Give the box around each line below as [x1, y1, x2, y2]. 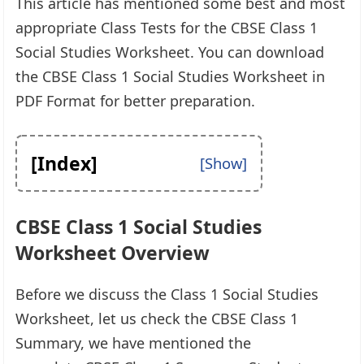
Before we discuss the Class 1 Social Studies [15, 284, 319, 304]
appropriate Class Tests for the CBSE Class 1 [15, 17, 318, 37]
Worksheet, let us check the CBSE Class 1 [15, 308, 299, 328]
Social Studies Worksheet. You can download [15, 41, 325, 62]
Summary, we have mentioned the [15, 332, 252, 353]
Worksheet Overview [15, 239, 210, 266]
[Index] [31, 149, 98, 176]
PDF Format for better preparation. [15, 90, 256, 110]
